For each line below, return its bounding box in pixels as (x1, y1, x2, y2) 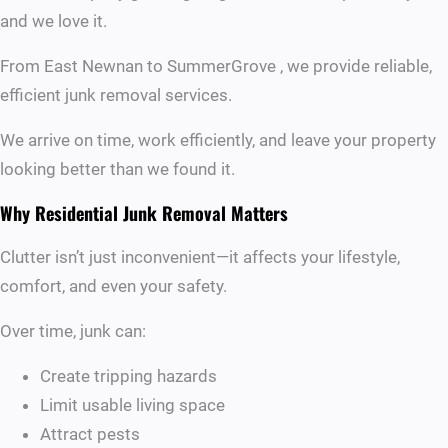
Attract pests (40, 423, 140, 444)
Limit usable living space (40, 394, 225, 415)
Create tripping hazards (40, 365, 217, 386)
